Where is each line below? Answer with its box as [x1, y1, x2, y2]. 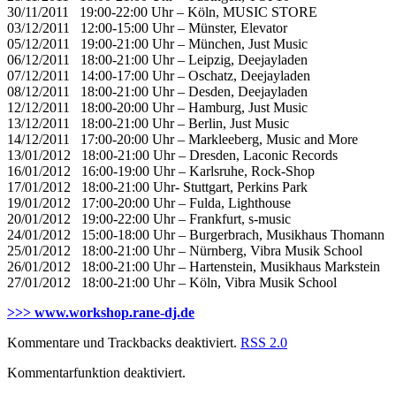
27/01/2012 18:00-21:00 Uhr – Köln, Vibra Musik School [7, 274, 337, 290]
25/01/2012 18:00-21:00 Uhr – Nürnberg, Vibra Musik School [7, 242, 362, 258]
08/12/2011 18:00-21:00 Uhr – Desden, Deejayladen [7, 83, 308, 99]
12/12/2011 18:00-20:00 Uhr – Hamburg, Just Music [7, 99, 308, 115]
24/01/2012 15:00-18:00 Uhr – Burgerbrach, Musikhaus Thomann [7, 226, 385, 242]
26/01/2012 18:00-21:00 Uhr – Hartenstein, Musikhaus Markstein [7, 258, 380, 274]
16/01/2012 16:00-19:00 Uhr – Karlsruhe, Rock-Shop [7, 163, 315, 179]
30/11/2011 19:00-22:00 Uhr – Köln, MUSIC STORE [7, 4, 317, 19]
